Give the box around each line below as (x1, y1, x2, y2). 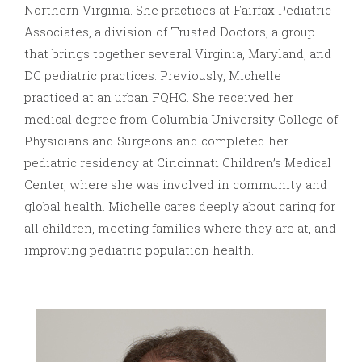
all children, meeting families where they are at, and (24, 219, 336, 236)
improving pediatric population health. (24, 241, 254, 258)
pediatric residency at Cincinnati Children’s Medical (24, 154, 331, 170)
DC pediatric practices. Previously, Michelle (24, 66, 281, 83)
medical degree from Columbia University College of (24, 110, 338, 127)
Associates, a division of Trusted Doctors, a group (24, 23, 315, 40)
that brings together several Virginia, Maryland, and (24, 44, 331, 61)
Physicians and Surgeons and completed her (24, 132, 288, 149)
